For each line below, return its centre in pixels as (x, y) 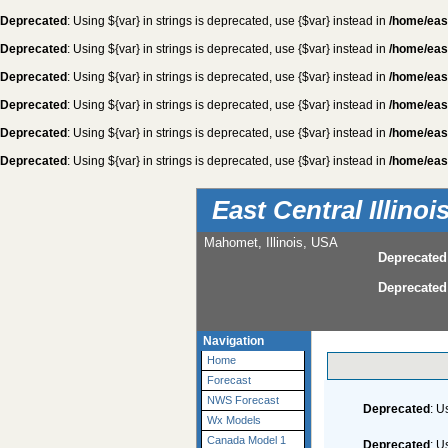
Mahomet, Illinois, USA (270, 243)
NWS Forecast (243, 400)
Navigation (234, 341)
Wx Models (234, 420)
